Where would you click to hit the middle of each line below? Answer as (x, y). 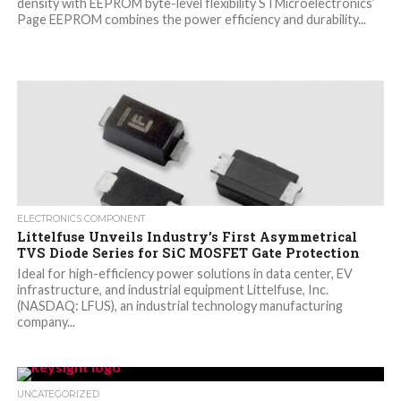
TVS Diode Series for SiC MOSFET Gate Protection (188, 253)
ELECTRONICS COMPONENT (81, 219)
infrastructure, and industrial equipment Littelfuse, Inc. (172, 290)
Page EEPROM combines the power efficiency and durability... (191, 20)
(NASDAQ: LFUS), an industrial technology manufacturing (179, 306)
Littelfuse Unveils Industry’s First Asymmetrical (187, 237)
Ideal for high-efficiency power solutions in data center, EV (184, 274)
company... (46, 322)
